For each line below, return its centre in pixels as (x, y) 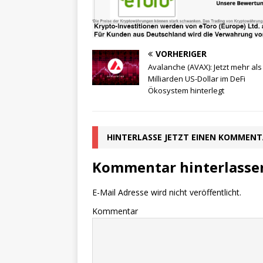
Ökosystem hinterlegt (186, 90)
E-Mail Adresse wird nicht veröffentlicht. (167, 192)
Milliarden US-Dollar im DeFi (197, 78)
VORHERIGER (181, 53)
